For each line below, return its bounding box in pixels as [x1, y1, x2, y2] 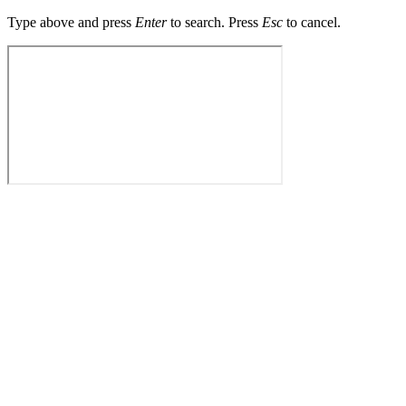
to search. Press [167, 14, 262, 31]
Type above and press [7, 14, 135, 31]
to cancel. [283, 14, 341, 31]
